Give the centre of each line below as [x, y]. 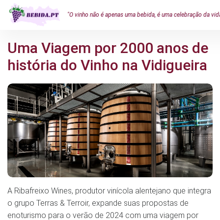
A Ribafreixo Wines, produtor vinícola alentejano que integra [109, 191]
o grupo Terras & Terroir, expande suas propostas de [98, 203]
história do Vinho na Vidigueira [107, 65]
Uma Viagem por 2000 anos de [108, 48]
